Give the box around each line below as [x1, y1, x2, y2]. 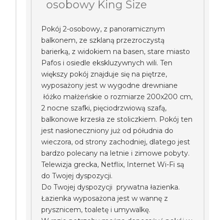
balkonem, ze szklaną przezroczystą [41, 36, 165, 45]
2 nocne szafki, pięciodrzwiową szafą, [41, 104, 167, 112]
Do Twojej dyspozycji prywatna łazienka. [41, 183, 180, 192]
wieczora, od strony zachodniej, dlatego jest [41, 137, 191, 146]
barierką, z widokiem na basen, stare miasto [41, 47, 191, 56]
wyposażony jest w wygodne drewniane [41, 81, 178, 90]
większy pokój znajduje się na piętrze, [41, 70, 167, 79]
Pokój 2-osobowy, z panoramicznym [41, 25, 165, 33]
